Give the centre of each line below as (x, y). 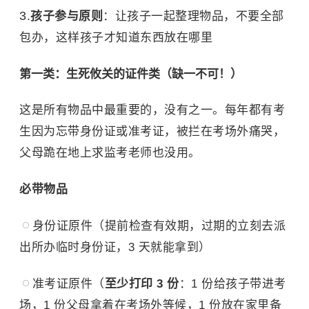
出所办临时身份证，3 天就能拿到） (115, 247)
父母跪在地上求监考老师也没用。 (110, 153)
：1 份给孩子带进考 (232, 284)
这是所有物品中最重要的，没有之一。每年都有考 (152, 110)
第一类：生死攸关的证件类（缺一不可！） (131, 74)
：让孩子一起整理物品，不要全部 (193, 16)
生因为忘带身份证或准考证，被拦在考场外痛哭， (152, 131)
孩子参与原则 (67, 16)
